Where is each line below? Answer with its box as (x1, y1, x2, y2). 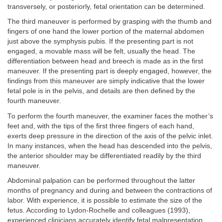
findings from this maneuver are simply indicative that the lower (7, 77, 205, 85)
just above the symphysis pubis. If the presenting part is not (7, 38, 193, 46)
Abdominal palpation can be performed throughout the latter (7, 177, 195, 185)
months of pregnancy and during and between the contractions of (7, 187, 212, 195)
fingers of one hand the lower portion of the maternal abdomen (7, 28, 204, 36)
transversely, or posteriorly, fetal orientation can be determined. (7, 2, 205, 10)
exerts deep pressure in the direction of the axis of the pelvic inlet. (7, 132, 213, 140)
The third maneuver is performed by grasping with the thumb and (7, 18, 212, 26)
